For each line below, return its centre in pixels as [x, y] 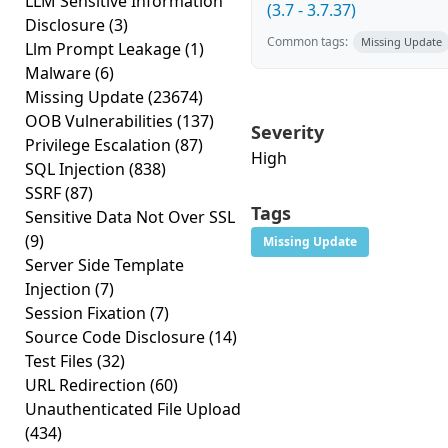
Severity [287, 132]
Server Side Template [104, 265]
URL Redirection [87, 385]
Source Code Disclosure [117, 337]
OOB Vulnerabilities [101, 121]
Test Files [61, 361]
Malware [60, 73]
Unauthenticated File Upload [133, 409]
